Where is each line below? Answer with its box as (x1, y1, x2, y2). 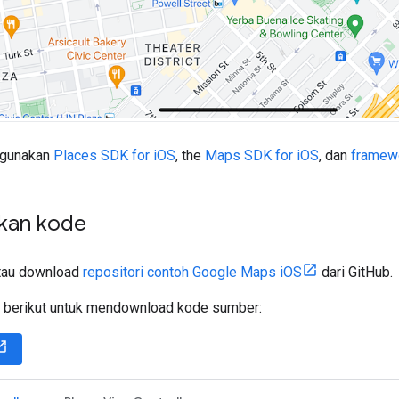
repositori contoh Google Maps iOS (83, 263, 302, 281)
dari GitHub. (318, 263, 393, 281)
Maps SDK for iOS (205, 146, 319, 164)
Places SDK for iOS (53, 146, 175, 164)
